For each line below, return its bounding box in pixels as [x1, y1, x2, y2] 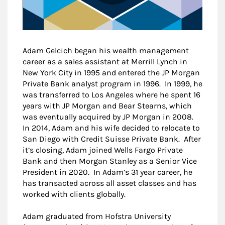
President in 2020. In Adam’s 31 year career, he [23, 167, 192, 177]
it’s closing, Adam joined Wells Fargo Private [23, 145, 183, 155]
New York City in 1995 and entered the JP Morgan [23, 68, 200, 78]
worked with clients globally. [23, 189, 126, 199]
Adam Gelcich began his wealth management [23, 46, 189, 56]
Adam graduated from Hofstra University [23, 211, 171, 221]
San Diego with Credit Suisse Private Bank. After [23, 134, 201, 144]
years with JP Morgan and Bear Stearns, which [23, 101, 192, 111]
